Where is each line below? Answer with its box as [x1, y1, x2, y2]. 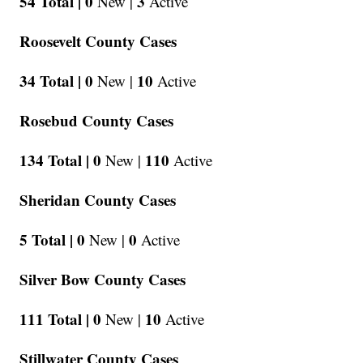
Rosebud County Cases [19, 109, 174, 132]
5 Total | [19, 228, 74, 251]
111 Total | [19, 308, 90, 331]
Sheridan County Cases [19, 189, 177, 211]
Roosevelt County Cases [19, 30, 177, 53]
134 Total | [19, 149, 90, 172]
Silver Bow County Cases [19, 268, 186, 291]
